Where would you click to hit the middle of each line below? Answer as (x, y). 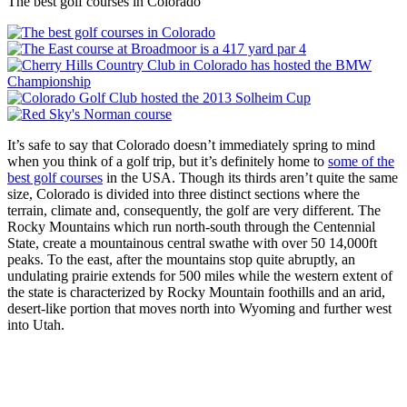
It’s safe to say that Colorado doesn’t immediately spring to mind (191, 144)
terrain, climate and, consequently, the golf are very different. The (194, 210)
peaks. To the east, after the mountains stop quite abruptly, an (181, 259)
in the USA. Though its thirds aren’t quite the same (250, 177)
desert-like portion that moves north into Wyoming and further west (199, 308)
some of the (361, 161)
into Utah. (36, 324)
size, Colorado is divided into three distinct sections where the (184, 194)
